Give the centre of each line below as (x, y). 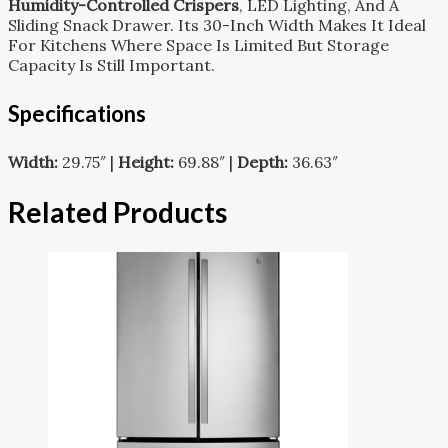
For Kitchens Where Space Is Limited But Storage (198, 44)
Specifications (77, 113)
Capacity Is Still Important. (111, 64)
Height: (146, 161)
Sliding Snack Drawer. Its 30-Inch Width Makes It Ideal (217, 24)
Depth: (262, 161)
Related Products (117, 211)
